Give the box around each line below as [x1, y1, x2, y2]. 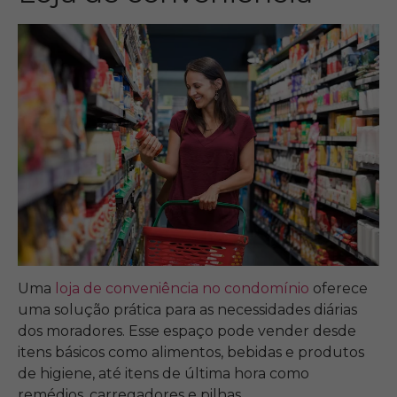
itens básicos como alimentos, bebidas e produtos [18, 344, 364, 362]
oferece [309, 280, 368, 298]
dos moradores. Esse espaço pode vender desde [18, 323, 356, 340]
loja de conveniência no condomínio [55, 280, 309, 298]
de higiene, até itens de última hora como [18, 365, 309, 383]
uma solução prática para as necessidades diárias [18, 301, 357, 319]
